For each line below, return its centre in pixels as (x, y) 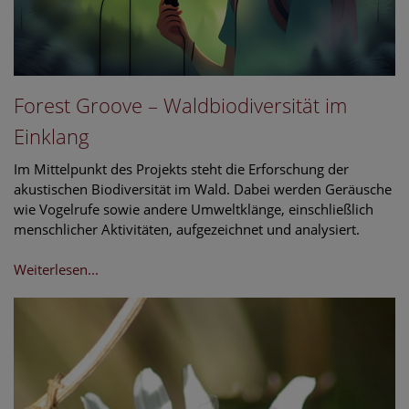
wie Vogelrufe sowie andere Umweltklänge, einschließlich (194, 209)
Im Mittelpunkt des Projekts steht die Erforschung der (181, 168)
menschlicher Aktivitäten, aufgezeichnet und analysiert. (189, 229)
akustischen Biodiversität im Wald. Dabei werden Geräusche (203, 189)
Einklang (52, 136)
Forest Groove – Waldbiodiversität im (180, 105)
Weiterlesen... (56, 269)
